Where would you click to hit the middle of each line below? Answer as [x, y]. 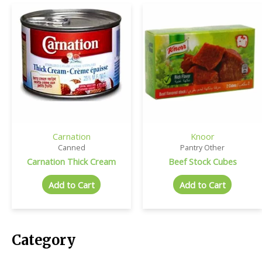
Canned [71, 147]
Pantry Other [202, 147]
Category [44, 240]
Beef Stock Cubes [202, 161]
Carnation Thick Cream [71, 161]
